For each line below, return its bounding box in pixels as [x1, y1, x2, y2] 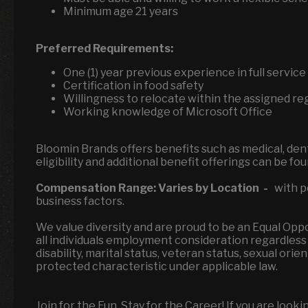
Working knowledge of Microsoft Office [63, 105, 272, 118]
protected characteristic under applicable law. [36, 260, 284, 273]
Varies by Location [158, 181, 259, 195]
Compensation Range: [36, 181, 158, 195]
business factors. [36, 195, 124, 208]
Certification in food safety [63, 79, 203, 92]
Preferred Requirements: [36, 42, 173, 55]
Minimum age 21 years [63, 5, 178, 18]
